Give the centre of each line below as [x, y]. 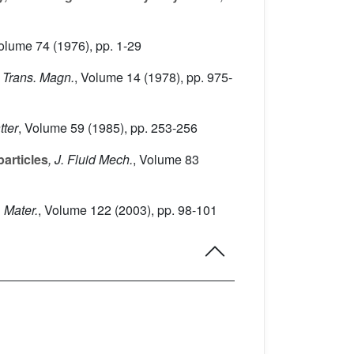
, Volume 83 [166, 160]
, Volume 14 [107, 77]
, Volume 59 [51, 128]
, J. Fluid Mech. [90, 160]
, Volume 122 [75, 210]
